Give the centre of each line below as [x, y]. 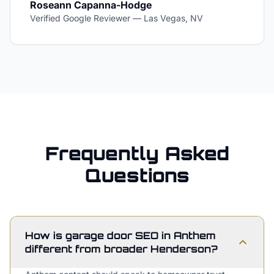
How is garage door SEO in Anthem [120, 235]
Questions [137, 175]
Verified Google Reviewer [80, 18]
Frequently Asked [137, 153]
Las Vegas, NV [173, 18]
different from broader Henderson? [121, 249]
